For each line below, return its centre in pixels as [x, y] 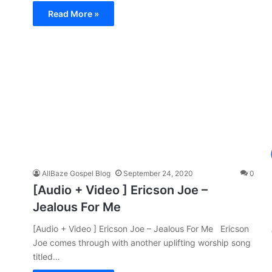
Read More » [73, 14]
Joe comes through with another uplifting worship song [142, 243]
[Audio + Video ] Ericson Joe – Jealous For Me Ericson [141, 229]
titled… [46, 257]
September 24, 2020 [158, 173]
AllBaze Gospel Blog [76, 173]
